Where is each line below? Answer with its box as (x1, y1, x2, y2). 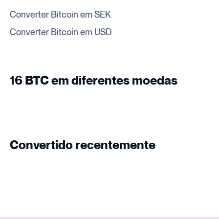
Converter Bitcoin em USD (10, 28, 112, 37)
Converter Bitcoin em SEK (10, 10, 111, 20)
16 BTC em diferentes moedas (10, 74, 177, 87)
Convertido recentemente (10, 139, 155, 152)
